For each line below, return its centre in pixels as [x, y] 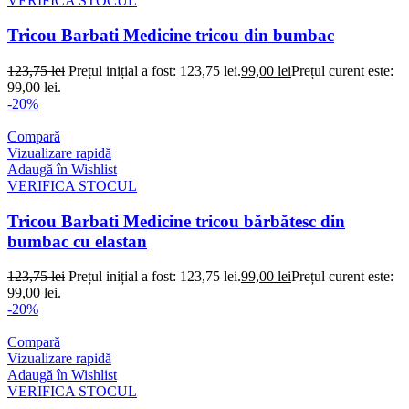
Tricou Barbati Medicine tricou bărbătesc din [176, 221]
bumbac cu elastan [77, 241]
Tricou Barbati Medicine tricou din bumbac [171, 36]
